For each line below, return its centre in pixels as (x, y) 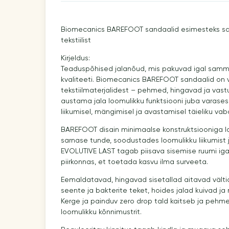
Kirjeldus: (75, 58)
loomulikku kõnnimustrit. (101, 212)
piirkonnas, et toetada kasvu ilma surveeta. (134, 162)
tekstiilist (76, 40)
